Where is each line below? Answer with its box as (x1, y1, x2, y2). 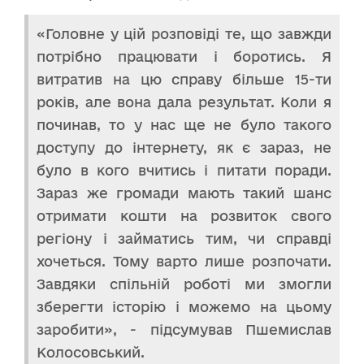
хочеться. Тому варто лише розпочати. (37, 253, 331, 270)
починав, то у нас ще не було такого (37, 117, 331, 133)
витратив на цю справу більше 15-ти (37, 71, 331, 88)
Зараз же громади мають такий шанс (37, 185, 331, 201)
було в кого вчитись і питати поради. (37, 162, 331, 179)
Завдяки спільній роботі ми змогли (37, 276, 331, 292)
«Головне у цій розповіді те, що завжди (37, 26, 331, 42)
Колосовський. (37, 344, 145, 361)
